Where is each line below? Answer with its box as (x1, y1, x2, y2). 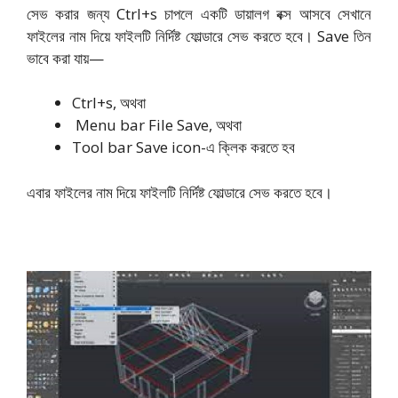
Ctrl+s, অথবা (72, 92, 146, 114)
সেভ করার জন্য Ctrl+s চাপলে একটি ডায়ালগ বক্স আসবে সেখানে (27, 3, 371, 24)
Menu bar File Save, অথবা (72, 115, 242, 136)
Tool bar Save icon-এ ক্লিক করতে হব (72, 137, 295, 158)
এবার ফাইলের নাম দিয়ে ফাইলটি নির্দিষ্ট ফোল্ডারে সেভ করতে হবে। (27, 181, 332, 203)
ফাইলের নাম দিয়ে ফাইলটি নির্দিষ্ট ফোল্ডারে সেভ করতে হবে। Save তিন (27, 25, 371, 46)
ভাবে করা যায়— (27, 47, 104, 68)
